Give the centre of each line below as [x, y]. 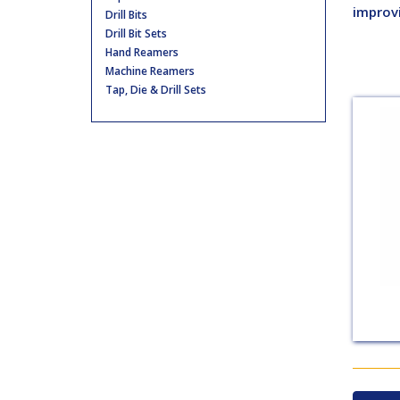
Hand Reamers [142, 52]
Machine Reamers [150, 71]
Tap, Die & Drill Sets [156, 90]
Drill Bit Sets [136, 33]
